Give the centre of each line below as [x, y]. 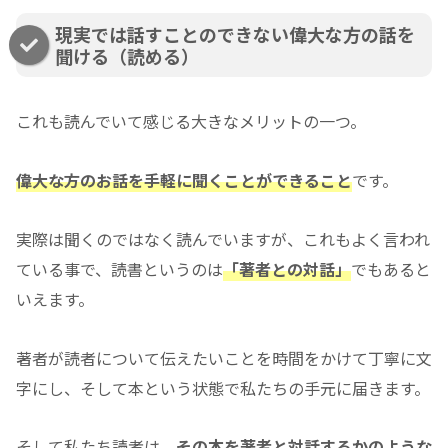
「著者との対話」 [287, 268]
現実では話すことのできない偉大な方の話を [235, 34]
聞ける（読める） [127, 56]
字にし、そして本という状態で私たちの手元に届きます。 [223, 387]
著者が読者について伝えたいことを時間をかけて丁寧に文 [224, 357]
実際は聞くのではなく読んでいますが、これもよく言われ [223, 238]
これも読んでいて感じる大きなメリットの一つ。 [191, 121]
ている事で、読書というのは [119, 268]
